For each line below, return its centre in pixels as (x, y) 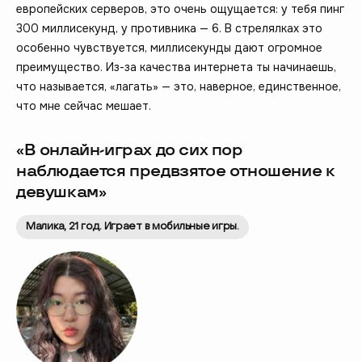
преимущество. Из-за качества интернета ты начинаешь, (176, 67)
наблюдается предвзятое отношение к (176, 171)
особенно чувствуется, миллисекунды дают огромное (169, 47)
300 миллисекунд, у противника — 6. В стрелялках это (169, 28)
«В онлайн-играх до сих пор (130, 150)
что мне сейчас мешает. (84, 105)
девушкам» (61, 192)
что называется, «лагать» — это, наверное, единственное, (179, 86)
